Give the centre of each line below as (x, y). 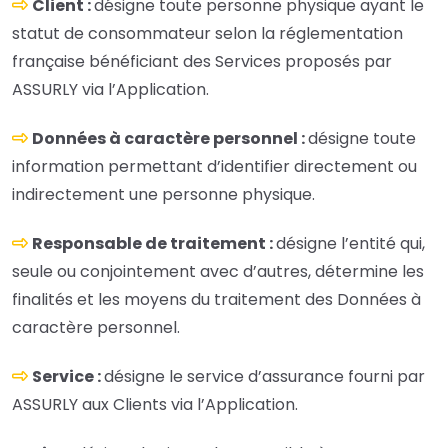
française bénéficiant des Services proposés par (202, 62)
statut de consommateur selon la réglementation (207, 34)
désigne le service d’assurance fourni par (264, 377)
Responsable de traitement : (154, 244)
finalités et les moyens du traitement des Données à (216, 300)
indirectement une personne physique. (163, 195)
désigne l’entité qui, (350, 244)
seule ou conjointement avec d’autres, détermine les (218, 272)
